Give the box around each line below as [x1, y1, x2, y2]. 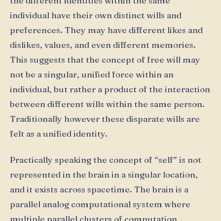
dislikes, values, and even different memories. [10, 39, 196, 50]
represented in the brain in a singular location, [10, 169, 198, 180]
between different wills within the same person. [10, 98, 205, 109]
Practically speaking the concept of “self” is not [10, 154, 201, 165]
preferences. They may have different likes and [10, 24, 203, 35]
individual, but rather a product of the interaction [10, 83, 210, 94]
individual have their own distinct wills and [10, 9, 182, 20]
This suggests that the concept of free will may [10, 54, 200, 65]
